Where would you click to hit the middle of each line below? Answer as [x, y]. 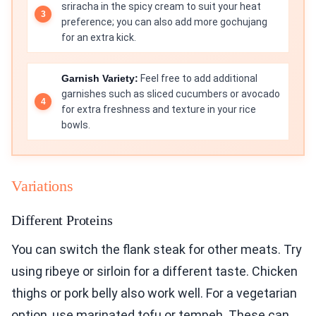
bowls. [76, 125]
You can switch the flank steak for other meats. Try [157, 250]
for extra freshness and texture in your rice [159, 110]
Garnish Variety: [100, 79]
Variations [42, 186]
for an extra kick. [99, 38]
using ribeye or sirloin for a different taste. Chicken [154, 272]
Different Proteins [62, 220]
